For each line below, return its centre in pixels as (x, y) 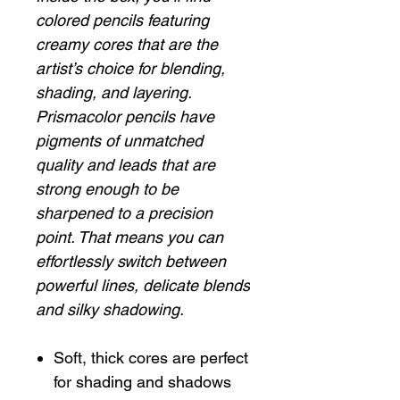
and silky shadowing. (110, 309)
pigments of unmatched (119, 141)
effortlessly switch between (131, 261)
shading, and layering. (113, 92)
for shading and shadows (142, 382)
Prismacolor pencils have (125, 117)
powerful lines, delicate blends (143, 285)
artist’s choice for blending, (130, 68)
